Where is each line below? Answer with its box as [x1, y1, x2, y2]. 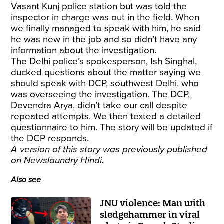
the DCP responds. [11, 133, 89, 144]
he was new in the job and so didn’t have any [11, 34, 197, 45]
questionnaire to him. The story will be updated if [11, 122, 213, 133]
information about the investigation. [11, 45, 157, 56]
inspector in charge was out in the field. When [11, 12, 200, 23]
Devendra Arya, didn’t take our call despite [11, 100, 188, 111]
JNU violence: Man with [100, 197, 206, 209]
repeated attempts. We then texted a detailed [11, 111, 201, 122]
